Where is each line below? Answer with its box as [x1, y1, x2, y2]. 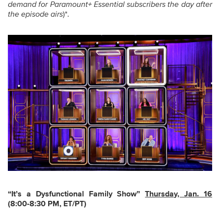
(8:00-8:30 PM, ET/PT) [8, 199, 86, 209]
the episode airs [8, 9, 63, 19]
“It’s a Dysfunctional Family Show [8, 189, 137, 199]
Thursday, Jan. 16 [145, 189, 213, 199]
